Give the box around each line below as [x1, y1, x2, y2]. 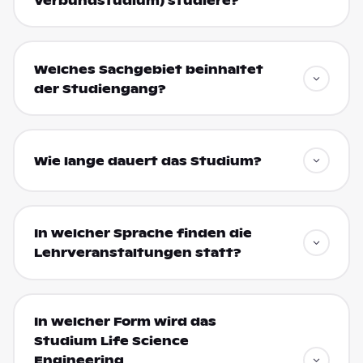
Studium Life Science [33, 334, 189, 349]
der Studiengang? [33, 81, 166, 96]
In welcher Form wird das [33, 314, 216, 330]
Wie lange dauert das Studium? [33, 154, 262, 169]
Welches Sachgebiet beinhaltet [33, 62, 263, 77]
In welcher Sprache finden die [33, 226, 252, 241]
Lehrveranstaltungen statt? [33, 246, 241, 261]
